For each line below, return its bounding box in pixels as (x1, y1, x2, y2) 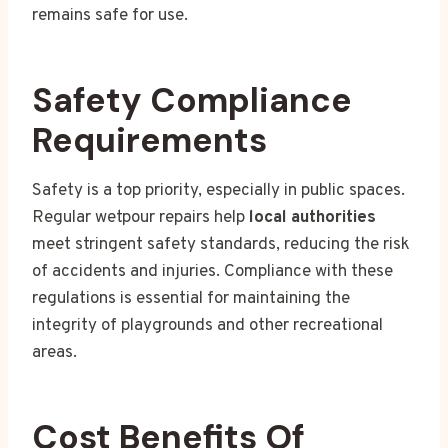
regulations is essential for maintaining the (32, 287, 350, 310)
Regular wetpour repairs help (32, 206, 249, 229)
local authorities (249, 206, 376, 229)
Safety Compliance (32, 77, 352, 123)
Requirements (32, 117, 267, 163)
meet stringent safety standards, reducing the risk (32, 233, 410, 256)
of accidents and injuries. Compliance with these (32, 260, 393, 283)
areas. (32, 341, 77, 364)
